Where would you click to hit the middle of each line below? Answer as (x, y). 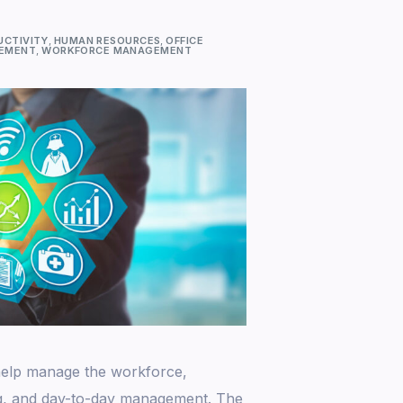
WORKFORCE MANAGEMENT (117, 50)
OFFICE (185, 40)
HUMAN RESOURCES (107, 40)
